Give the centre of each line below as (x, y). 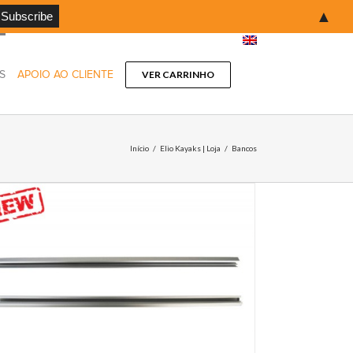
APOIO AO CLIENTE (65, 74)
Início (139, 148)
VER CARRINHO (178, 74)
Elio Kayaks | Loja (190, 148)
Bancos (244, 148)
